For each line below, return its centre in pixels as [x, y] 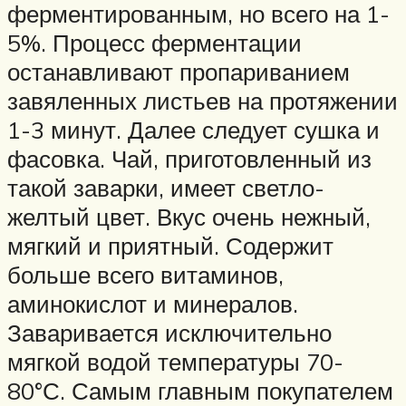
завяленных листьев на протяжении [203, 100]
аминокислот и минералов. [153, 303]
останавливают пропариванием [179, 71]
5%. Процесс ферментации [155, 42]
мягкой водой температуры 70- [175, 361]
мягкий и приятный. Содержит [170, 245]
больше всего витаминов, [145, 274]
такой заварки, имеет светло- [166, 187]
